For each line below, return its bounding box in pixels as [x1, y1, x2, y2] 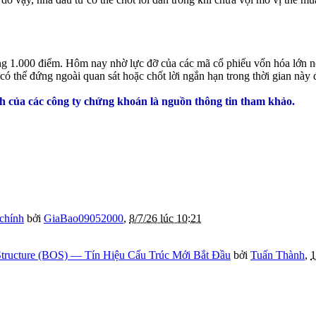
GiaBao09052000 [44, 212, 123, 225]
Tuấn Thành [250, 249, 305, 262]
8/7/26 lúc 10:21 [129, 212, 202, 225]
